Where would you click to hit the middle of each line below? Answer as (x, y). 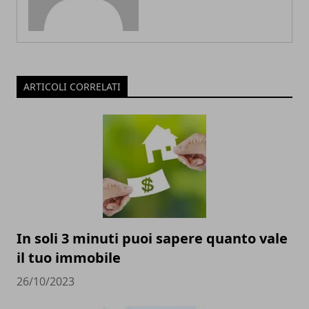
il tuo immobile (69, 257)
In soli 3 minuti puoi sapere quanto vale (152, 238)
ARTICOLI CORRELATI (72, 86)
